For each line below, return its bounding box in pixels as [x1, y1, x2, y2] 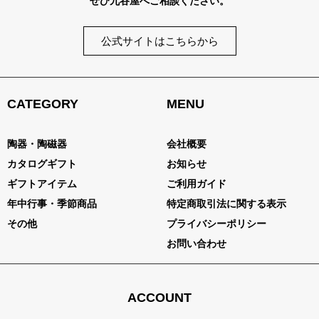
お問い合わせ [167, 237, 226, 249]
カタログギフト [7, 157, 77, 169]
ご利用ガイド [167, 177, 226, 189]
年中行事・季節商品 [7, 197, 97, 209]
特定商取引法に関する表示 [167, 197, 286, 209]
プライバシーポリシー [167, 217, 266, 229]
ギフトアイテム [7, 177, 77, 189]
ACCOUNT [127, 291, 192, 305]
